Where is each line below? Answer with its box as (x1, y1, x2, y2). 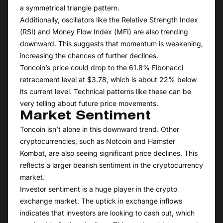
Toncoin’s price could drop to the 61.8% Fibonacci (20, 63, 183, 72)
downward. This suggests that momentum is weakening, (20, 39, 203, 48)
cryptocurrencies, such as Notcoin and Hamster (20, 137, 175, 146)
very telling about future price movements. (20, 99, 158, 108)
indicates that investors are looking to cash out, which (20, 209, 195, 218)
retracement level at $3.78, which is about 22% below (20, 75, 197, 84)
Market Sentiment (20, 111, 151, 122)
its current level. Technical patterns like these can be (20, 87, 191, 96)
